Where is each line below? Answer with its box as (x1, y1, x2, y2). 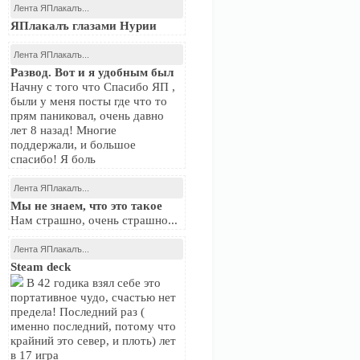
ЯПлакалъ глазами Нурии (10, 19, 157, 32)
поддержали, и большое (10, 138, 136, 151)
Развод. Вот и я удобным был (10, 66, 174, 79)
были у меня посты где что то (10, 95, 167, 108)
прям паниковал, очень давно (10, 109, 164, 122)
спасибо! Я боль (10, 153, 96, 166)
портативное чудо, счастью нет (10, 291, 176, 304)
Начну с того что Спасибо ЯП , (10, 80, 175, 93)
